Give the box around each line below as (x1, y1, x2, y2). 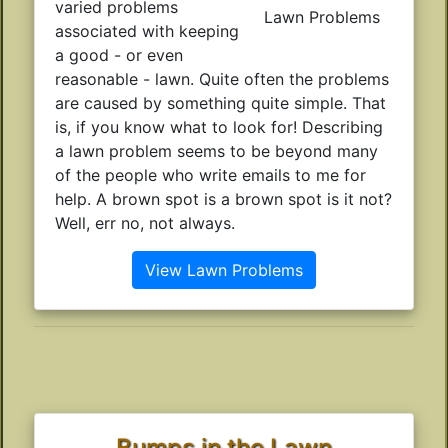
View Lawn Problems (145, 259, 303, 280)
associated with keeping (55, 20, 239, 41)
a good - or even (55, 44, 183, 65)
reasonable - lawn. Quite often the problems (55, 68, 389, 89)
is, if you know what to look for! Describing (55, 116, 383, 137)
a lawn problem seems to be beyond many (55, 140, 378, 161)
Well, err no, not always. (55, 212, 235, 233)
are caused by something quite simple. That (55, 92, 386, 113)
